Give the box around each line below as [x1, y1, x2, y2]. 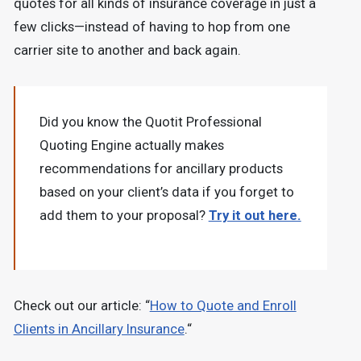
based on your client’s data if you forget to [39, 184, 294, 200]
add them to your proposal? [39, 207, 209, 223]
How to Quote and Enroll [149, 297, 297, 313]
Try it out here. [208, 207, 301, 223]
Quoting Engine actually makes [39, 137, 224, 153]
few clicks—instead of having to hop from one [13, 19, 290, 35]
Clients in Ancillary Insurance [13, 321, 185, 337]
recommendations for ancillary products [39, 160, 283, 176]
